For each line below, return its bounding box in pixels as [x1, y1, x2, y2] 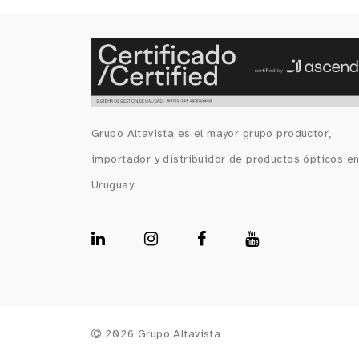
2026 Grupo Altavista [101, 329, 221, 341]
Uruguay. [91, 179, 137, 192]
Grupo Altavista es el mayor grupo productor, [91, 128, 332, 141]
